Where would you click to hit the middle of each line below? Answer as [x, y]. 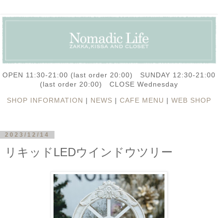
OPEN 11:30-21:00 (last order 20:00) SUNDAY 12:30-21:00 [109, 75]
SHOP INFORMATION [45, 100]
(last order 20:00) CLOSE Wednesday [109, 84]
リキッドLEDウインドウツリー [89, 152]
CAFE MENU [142, 100]
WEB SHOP [191, 100]
